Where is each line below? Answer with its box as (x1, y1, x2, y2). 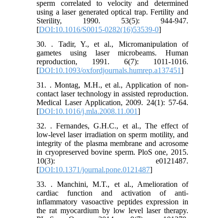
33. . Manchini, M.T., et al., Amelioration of (36, 180, 188, 189)
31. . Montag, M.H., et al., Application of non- (36, 81, 188, 90)
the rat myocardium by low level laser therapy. (36, 206, 188, 215)
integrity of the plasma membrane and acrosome (36, 139, 188, 148)
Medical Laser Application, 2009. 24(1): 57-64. (36, 98, 188, 107)
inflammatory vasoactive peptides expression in (36, 198, 188, 206)
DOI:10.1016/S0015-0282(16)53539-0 (39, 25, 159, 34)
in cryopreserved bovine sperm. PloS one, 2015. (36, 148, 188, 157)
